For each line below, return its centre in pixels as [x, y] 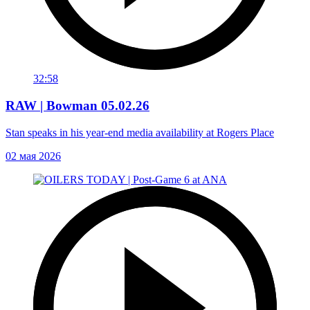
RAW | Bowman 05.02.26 [77, 106]
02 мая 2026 [33, 156]
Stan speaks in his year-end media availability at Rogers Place [140, 132]
